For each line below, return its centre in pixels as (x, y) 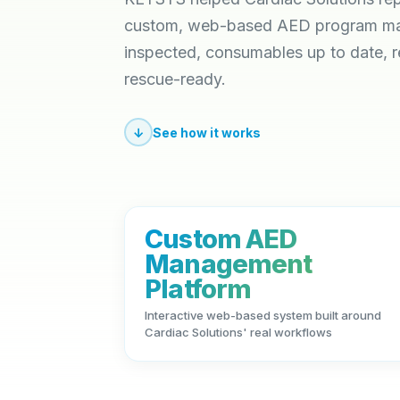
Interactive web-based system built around (263, 315)
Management (229, 264)
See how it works (207, 132)
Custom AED (221, 239)
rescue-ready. (175, 79)
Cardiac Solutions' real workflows (239, 332)
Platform (198, 289)
